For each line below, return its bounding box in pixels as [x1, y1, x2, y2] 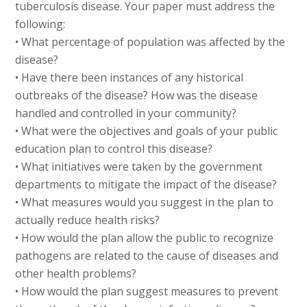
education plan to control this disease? [15, 141, 213, 157]
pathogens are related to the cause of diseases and [15, 248, 279, 264]
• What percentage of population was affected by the [15, 34, 286, 50]
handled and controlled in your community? [15, 106, 237, 121]
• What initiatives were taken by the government [15, 159, 263, 175]
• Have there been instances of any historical [15, 70, 244, 86]
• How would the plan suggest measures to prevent [15, 284, 279, 299]
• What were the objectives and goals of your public [15, 123, 278, 139]
